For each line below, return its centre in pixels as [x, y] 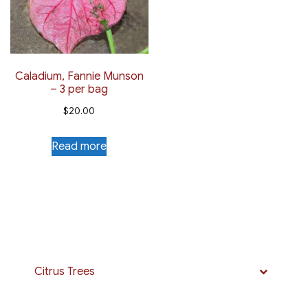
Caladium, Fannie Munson [79, 76]
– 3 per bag [79, 89]
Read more [79, 146]
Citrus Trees [65, 271]
